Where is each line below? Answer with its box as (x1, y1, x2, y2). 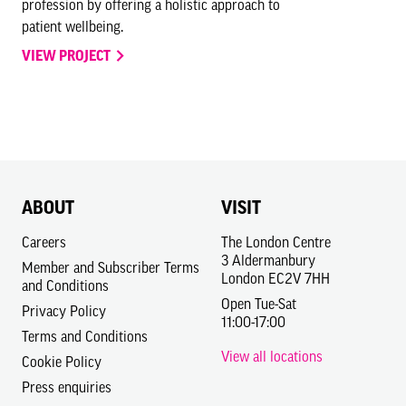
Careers (22, 233, 66, 250)
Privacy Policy (22, 302, 106, 319)
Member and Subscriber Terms (22, 258, 199, 275)
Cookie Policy (22, 353, 101, 370)
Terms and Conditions (22, 327, 148, 344)
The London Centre (221, 233, 331, 250)
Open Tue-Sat (221, 295, 296, 312)
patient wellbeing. (22, 17, 123, 34)
